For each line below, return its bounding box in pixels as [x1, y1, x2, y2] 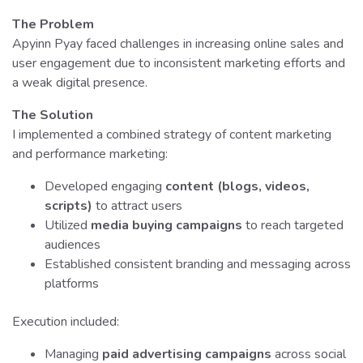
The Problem [12, 15, 94, 34]
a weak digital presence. [12, 74, 147, 92]
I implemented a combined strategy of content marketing [12, 126, 331, 144]
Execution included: [12, 312, 119, 331]
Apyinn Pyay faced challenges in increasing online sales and [12, 35, 344, 53]
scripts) [45, 197, 92, 216]
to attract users [92, 197, 182, 216]
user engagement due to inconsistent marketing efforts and [12, 54, 345, 73]
